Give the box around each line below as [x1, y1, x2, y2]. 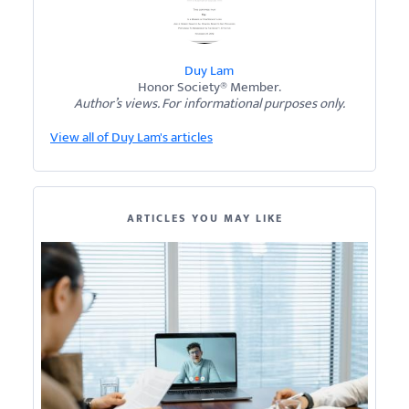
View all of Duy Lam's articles [50, 126, 213, 149]
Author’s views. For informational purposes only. [73, 92, 345, 115]
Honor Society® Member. [137, 76, 281, 99]
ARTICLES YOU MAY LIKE [126, 209, 283, 227]
